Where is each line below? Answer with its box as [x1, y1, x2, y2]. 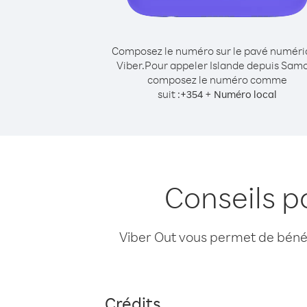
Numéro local [214, 88, 277, 101]
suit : [158, 87, 180, 101]
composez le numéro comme [147, 73, 287, 86]
